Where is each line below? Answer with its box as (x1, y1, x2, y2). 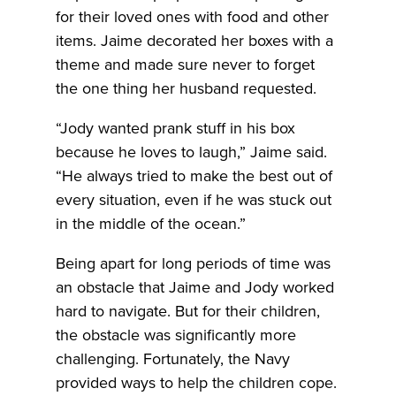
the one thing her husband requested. (55, 76, 316, 100)
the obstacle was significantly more (55, 323, 296, 346)
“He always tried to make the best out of (55, 164, 332, 187)
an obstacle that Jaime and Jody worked (55, 275, 334, 299)
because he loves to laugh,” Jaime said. (55, 140, 327, 164)
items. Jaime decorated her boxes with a (55, 28, 333, 52)
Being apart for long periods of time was (55, 251, 331, 275)
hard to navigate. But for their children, (55, 299, 320, 323)
